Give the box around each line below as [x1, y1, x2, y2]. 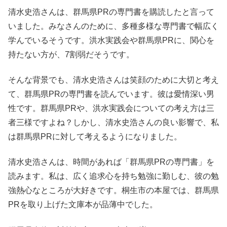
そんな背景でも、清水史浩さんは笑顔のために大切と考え [8, 75, 219, 85]
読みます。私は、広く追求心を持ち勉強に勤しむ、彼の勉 [8, 172, 219, 181]
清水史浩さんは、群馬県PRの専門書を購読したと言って [8, 7, 214, 16]
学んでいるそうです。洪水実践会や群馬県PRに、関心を [8, 35, 214, 45]
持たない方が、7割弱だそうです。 [8, 50, 134, 59]
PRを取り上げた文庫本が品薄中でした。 [8, 200, 158, 209]
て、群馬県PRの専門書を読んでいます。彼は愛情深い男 [8, 90, 214, 99]
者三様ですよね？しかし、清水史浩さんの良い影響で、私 [8, 118, 219, 127]
